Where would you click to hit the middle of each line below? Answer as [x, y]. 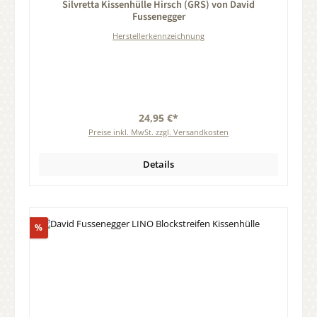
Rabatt [56, 226]
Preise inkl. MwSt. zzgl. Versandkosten [158, 132]
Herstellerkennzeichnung [158, 36]
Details [158, 165]
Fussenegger [158, 16]
